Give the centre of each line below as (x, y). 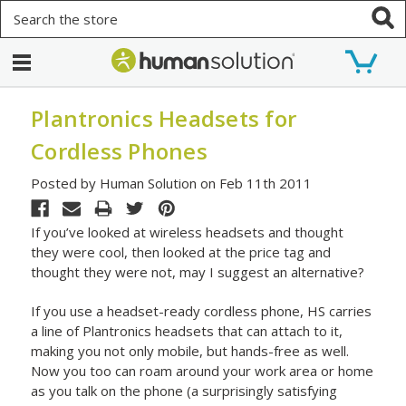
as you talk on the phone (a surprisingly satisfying (184, 390)
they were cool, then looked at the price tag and (181, 251)
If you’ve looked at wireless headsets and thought (188, 232)
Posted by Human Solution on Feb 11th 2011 (172, 183)
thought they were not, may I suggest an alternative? (198, 271)
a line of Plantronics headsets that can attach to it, (187, 330)
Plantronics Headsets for (164, 118)
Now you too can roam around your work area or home (203, 370)
